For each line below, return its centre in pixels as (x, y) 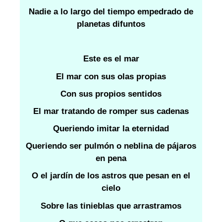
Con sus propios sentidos (111, 94)
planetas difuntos (111, 24)
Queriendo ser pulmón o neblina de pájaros (111, 146)
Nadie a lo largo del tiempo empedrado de (111, 11)
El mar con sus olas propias (111, 76)
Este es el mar (111, 59)
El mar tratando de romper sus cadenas (111, 111)
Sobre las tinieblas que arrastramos (111, 206)
